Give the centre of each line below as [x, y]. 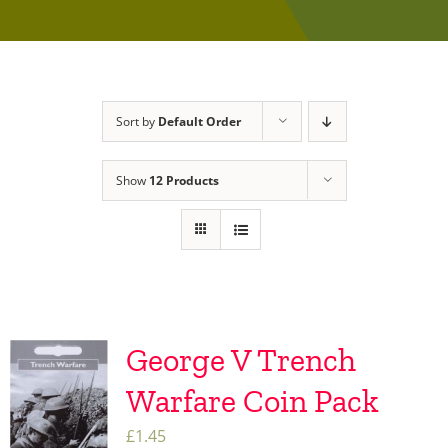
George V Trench [240, 360]
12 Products [183, 181]
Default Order [199, 122]
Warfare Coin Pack [252, 401]
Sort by [136, 122]
